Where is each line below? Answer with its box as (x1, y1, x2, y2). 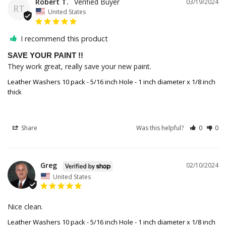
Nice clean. (8, 202, 43, 212)
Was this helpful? (136, 123, 186, 132)
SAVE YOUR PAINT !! (8, 50, 83, 60)
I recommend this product (21, 33, 108, 43)
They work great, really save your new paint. (8, 61, 151, 71)
